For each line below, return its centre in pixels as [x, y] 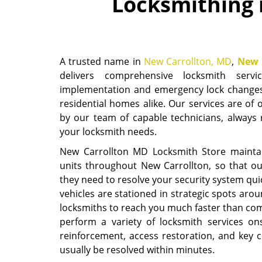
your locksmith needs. [108, 132]
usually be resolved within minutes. [137, 250]
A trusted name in [102, 61]
